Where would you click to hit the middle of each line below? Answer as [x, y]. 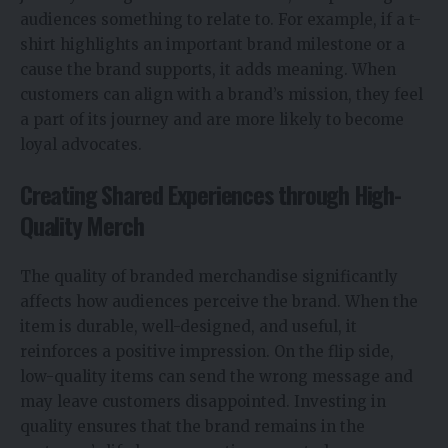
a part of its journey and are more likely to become [212, 119]
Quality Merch [82, 225]
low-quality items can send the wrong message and [216, 376]
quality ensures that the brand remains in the [192, 426]
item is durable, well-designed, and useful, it [188, 326]
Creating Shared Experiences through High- [210, 194]
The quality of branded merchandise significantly [209, 276]
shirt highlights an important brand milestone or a [212, 44]
